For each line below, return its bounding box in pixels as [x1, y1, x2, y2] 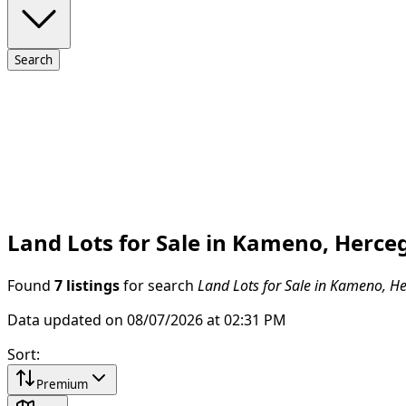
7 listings [54, 277, 120, 293]
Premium [36, 377, 88, 391]
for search [120, 277, 198, 293]
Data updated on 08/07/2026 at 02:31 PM [7, 312, 286, 327]
